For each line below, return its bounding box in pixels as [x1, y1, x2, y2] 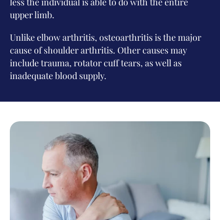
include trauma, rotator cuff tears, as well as [10, 57, 182, 69]
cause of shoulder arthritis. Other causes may [10, 44, 187, 56]
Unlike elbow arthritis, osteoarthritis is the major [10, 31, 201, 43]
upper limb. [10, 9, 55, 21]
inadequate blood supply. [10, 70, 107, 82]
